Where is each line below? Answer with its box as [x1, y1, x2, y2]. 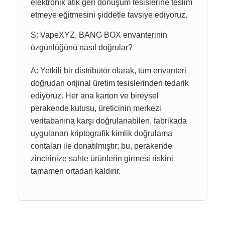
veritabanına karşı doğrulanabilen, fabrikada [31, 116, 187, 125]
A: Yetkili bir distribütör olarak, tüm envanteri [31, 66, 186, 75]
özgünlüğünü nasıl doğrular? [31, 43, 133, 52]
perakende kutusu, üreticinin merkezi [31, 103, 161, 113]
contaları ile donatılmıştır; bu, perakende [31, 141, 172, 150]
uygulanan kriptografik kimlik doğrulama [31, 129, 172, 138]
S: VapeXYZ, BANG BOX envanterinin [31, 31, 167, 40]
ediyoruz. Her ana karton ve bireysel [31, 91, 159, 100]
